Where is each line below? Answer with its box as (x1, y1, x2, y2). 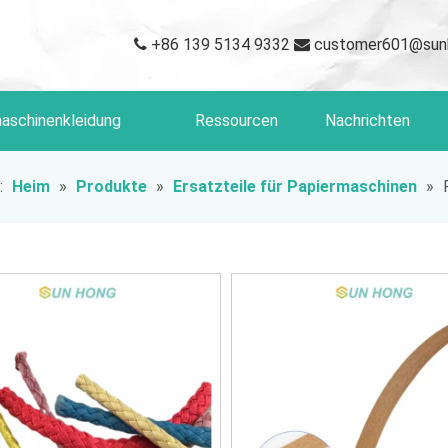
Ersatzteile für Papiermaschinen (173, 177, 417, 196)
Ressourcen (194, 111, 278, 130)
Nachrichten (325, 111, 410, 130)
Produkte (76, 177, 147, 196)
